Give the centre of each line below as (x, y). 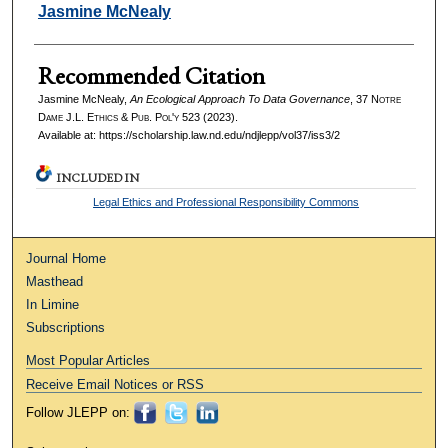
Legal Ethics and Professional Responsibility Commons (226, 201)
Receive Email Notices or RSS (115, 384)
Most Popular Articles (88, 360)
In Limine (53, 304)
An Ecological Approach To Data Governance (239, 98)
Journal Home (66, 258)
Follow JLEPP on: (78, 412)
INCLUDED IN (98, 177)
